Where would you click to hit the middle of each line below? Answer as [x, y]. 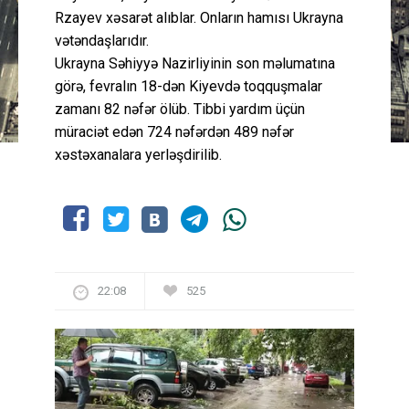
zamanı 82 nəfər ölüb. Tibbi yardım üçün [180, 110]
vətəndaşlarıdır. [102, 41]
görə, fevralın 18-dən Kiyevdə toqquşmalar [189, 87]
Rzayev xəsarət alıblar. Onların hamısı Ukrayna [199, 18]
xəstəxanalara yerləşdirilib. [138, 155]
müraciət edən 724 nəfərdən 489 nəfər [174, 132]
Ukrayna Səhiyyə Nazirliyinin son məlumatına [195, 64]
